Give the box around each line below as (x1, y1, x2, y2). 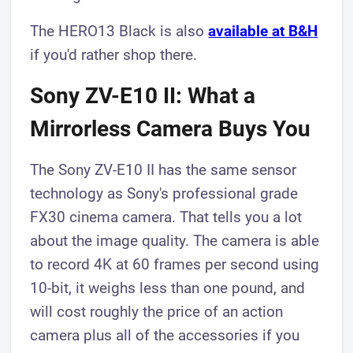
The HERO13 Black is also (30, 22, 209, 41)
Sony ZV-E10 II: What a (30, 83, 256, 110)
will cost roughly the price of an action (30, 303, 284, 321)
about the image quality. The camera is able (30, 232, 320, 251)
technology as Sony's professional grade (30, 184, 299, 203)
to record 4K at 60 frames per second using (30, 255, 320, 274)
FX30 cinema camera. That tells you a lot (30, 208, 303, 227)
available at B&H (208, 22, 318, 41)
